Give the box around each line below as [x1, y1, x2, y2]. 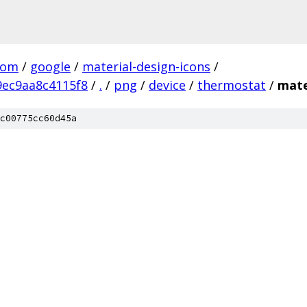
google [30, 58, 71, 75]
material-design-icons [82, 58, 210, 75]
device [149, 77, 186, 93]
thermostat [197, 77, 266, 93]
